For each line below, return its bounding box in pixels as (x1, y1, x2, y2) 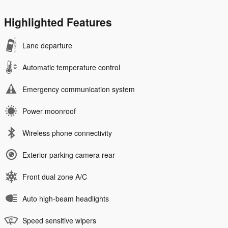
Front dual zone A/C (22, 172, 87, 182)
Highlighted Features (4, 14, 112, 30)
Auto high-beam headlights (22, 193, 109, 204)
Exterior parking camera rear (22, 150, 115, 160)
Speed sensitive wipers (22, 215, 96, 226)
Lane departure (22, 40, 72, 51)
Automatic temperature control (22, 62, 120, 73)
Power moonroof (22, 106, 76, 117)
